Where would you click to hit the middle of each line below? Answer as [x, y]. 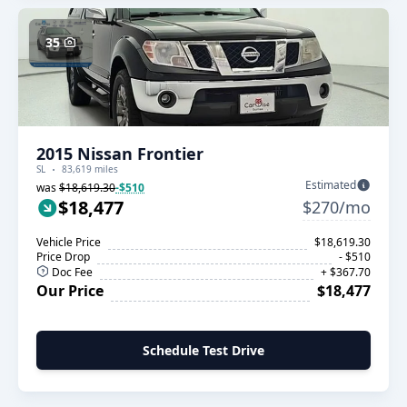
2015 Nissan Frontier [120, 154]
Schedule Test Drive [203, 350]
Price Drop [63, 257]
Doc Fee [71, 272]
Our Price [70, 291]
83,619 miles [90, 169]
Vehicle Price [69, 242]
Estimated [331, 185]
